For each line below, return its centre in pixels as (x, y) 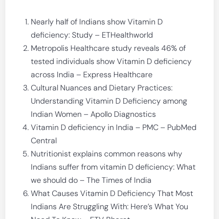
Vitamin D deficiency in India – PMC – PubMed (114, 127)
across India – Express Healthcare (92, 75)
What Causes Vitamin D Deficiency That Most (112, 193)
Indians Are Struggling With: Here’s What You (110, 207)
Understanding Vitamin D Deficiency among (109, 101)
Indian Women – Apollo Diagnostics (94, 114)
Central (44, 141)
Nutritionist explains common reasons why (107, 154)
